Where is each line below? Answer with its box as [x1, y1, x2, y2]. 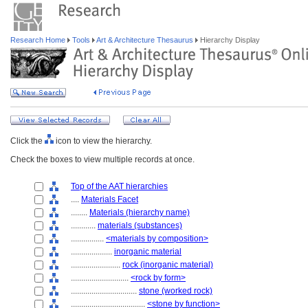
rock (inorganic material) [122, 260, 213, 269]
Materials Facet [81, 195, 138, 204]
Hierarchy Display [198, 36, 260, 44]
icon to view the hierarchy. [54, 136, 152, 146]
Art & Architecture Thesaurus [95, 36, 195, 44]
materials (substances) [98, 221, 182, 230]
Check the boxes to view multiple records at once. [10, 155, 195, 164]
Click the [10, 136, 45, 146]
